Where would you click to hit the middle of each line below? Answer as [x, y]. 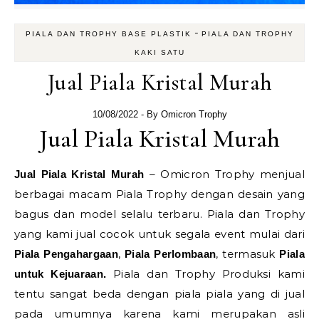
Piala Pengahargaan [66, 253]
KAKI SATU [159, 52]
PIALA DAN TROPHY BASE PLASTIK [108, 33]
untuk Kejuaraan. [64, 273]
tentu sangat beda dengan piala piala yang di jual [159, 293]
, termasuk [248, 253]
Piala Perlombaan [170, 253]
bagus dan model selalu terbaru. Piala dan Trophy [159, 214]
